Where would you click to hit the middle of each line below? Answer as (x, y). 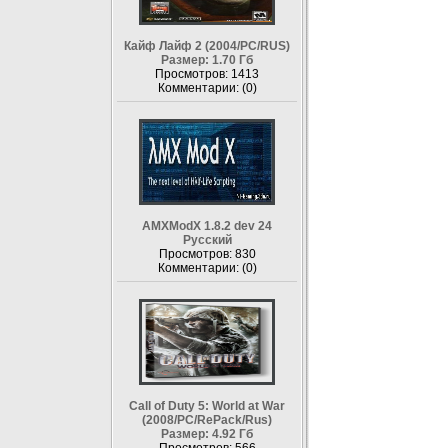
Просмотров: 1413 (207, 74)
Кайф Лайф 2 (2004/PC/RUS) (207, 46)
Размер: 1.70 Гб (207, 60)
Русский (207, 240)
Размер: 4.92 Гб (207, 434)
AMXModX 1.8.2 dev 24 (207, 226)
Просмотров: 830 (207, 254)
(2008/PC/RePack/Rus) (207, 420)
